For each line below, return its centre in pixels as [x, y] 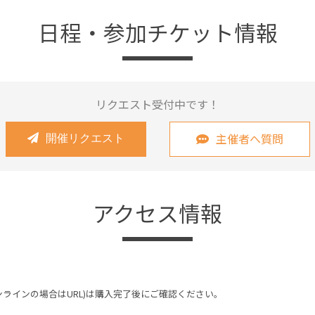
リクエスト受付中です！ [157, 104]
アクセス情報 [157, 212]
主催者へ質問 [249, 138]
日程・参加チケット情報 [157, 32]
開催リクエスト [85, 139]
